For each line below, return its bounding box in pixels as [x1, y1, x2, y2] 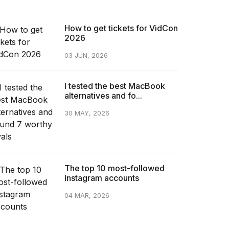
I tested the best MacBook [64, 80, 166, 91]
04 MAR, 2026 [64, 191, 110, 199]
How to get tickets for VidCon [64, 22, 178, 33]
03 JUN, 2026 [64, 51, 108, 59]
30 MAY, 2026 [64, 109, 110, 117]
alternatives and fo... [64, 90, 143, 101]
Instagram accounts [64, 172, 140, 183]
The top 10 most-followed [64, 163, 165, 173]
